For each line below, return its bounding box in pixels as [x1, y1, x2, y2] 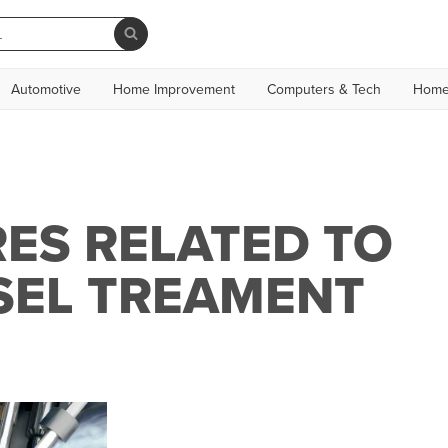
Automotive [11, 79, 81, 99]
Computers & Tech [267, 79, 381, 99]
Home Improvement [113, 79, 235, 99]
